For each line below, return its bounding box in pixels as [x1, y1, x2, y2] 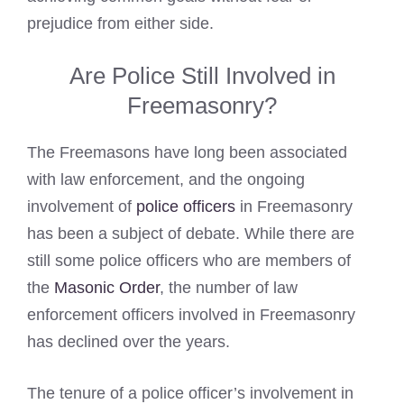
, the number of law [160, 278, 298, 297]
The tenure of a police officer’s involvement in [27, 383, 353, 402]
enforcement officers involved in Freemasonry [27, 305, 355, 324]
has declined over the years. [27, 332, 230, 351]
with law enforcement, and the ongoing [27, 170, 305, 188]
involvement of [27, 197, 136, 216]
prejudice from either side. [27, 14, 214, 32]
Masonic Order [54, 278, 160, 297]
